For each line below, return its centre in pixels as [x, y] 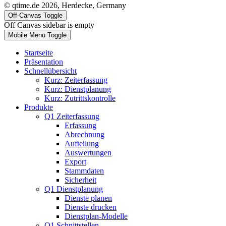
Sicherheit [80, 180]
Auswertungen [88, 152]
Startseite [39, 52]
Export [75, 161]
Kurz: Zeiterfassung [76, 80]
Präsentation [44, 62]
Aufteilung [82, 143]
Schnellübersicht [50, 71]
